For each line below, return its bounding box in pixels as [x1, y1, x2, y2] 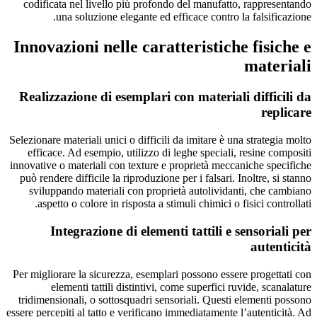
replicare [261, 105, 311, 120]
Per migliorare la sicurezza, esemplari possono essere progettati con [13, 267, 311, 280]
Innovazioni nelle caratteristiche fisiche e [13, 37, 311, 56]
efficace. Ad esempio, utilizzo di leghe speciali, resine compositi [28, 146, 311, 159]
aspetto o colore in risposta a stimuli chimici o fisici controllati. [38, 197, 311, 210]
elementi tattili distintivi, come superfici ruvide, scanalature [51, 280, 311, 293]
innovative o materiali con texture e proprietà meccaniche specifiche [10, 159, 311, 172]
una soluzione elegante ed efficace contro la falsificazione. [56, 10, 311, 23]
